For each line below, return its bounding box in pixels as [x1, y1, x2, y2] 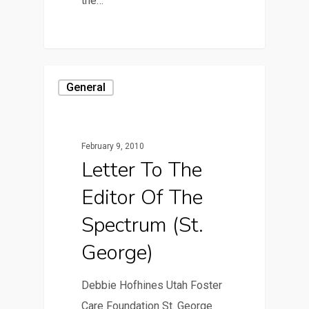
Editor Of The [81, 183, 203, 212]
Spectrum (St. [81, 210, 204, 239]
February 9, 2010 [81, 141, 145, 151]
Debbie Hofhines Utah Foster [81, 278, 223, 292]
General [66, 81, 106, 94]
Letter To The [81, 155, 203, 184]
